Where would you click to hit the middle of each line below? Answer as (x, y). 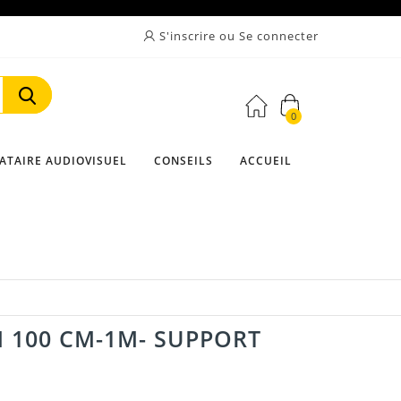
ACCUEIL (265, 161)
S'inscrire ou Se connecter (237, 36)
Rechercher (55, 133)
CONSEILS (183, 161)
